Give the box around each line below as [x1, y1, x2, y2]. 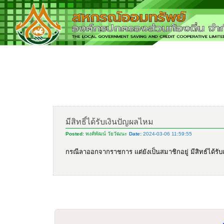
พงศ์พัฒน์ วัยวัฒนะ [85, 131, 127, 136]
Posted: [65, 131, 85, 136]
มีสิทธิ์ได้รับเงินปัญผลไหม [65, 117, 153, 126]
